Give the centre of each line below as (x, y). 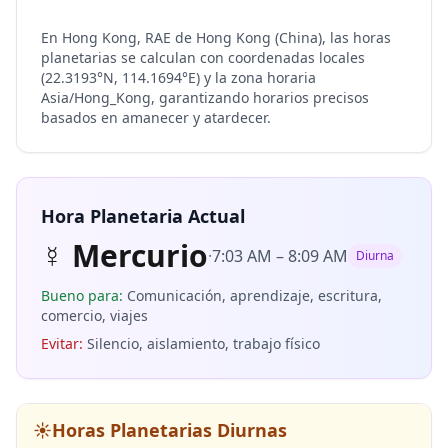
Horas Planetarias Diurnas (169, 430)
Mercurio (140, 255)
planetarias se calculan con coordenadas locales (203, 57)
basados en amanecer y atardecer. (156, 117)
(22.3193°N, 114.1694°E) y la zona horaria (178, 77)
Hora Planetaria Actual (143, 216)
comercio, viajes (94, 315)
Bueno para (80, 295)
